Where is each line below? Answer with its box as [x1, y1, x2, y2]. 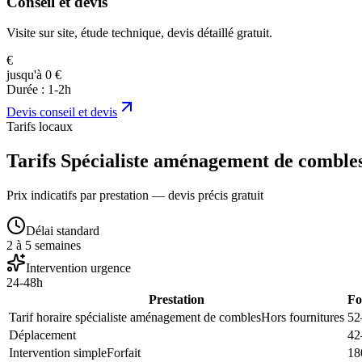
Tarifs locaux [6, 120, 73, 134]
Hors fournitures [261, 310, 344, 325]
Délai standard [26, 224, 99, 238]
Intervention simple [9, 346, 107, 360]
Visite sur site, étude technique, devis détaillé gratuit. [6, 26, 272, 40]
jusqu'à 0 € [6, 68, 61, 82]
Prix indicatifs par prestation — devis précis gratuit [6, 188, 263, 203]
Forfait [107, 346, 141, 360]
